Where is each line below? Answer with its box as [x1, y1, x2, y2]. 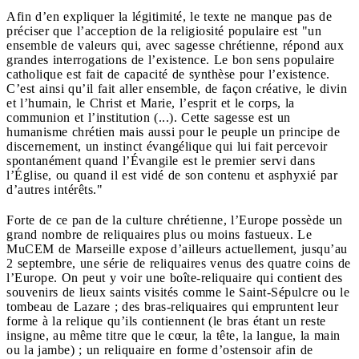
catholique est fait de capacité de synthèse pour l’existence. [6, 67, 330, 81]
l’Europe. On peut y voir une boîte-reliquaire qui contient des [6, 270, 343, 284]
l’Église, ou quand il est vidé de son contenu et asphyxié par [6, 167, 337, 182]
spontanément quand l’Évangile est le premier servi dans [6, 153, 315, 167]
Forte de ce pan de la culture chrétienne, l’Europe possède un [6, 212, 343, 227]
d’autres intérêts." [6, 182, 103, 196]
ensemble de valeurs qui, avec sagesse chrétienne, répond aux [6, 38, 344, 52]
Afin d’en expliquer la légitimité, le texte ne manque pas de [6, 9, 332, 23]
